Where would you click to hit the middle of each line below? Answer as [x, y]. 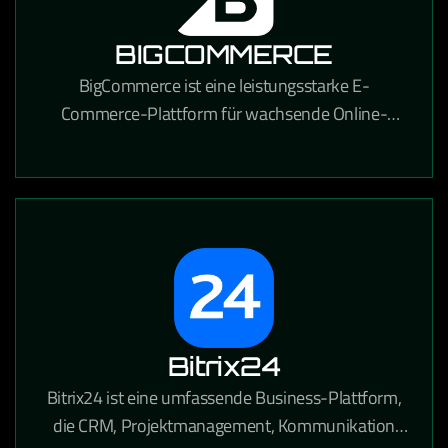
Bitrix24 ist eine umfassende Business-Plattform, [224, 397]
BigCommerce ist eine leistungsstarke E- [224, 85]
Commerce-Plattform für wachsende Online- [224, 113]
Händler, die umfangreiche [224, 141]
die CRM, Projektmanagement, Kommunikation [224, 425]
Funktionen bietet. [224, 197]
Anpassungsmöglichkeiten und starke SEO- [224, 169]
